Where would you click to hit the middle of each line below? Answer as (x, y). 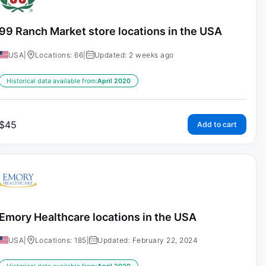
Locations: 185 (61, 240)
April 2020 (114, 81)
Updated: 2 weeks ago (134, 55)
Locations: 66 (59, 55)
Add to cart (217, 124)
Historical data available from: (52, 81)
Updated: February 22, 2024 (148, 240)
